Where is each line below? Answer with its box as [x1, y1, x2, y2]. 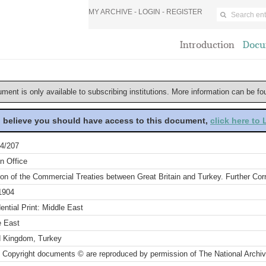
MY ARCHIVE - [88, 8, 138, 16]
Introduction [180, 39, 235, 50]
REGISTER [166, 8, 202, 16]
